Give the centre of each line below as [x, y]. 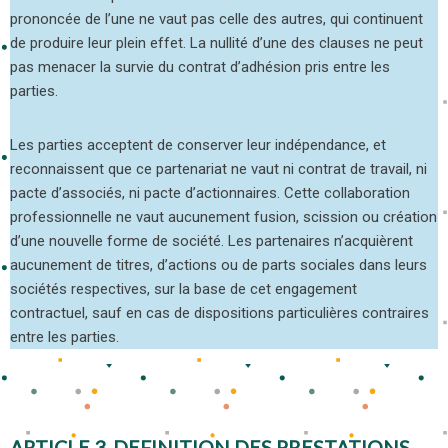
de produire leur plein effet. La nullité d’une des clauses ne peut [216, 42]
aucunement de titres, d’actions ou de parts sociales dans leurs [218, 264]
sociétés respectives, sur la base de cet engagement [183, 288]
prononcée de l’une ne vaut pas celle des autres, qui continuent [216, 18]
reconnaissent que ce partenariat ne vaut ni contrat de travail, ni [218, 168]
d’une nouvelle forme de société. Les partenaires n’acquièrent [211, 240]
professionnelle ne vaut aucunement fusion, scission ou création [223, 216]
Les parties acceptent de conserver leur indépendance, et [198, 144]
